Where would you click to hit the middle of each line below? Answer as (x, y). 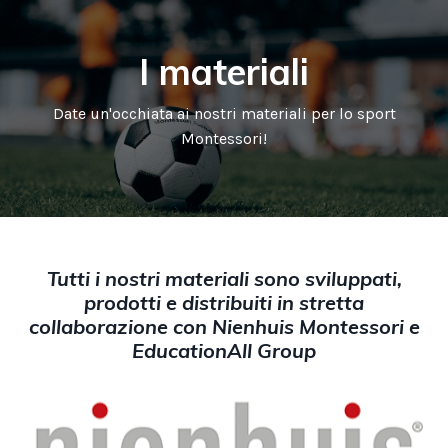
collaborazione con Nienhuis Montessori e (224, 326)
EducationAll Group (224, 350)
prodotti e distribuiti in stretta (224, 302)
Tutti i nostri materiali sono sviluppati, (224, 278)
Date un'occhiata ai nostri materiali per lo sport (224, 113)
